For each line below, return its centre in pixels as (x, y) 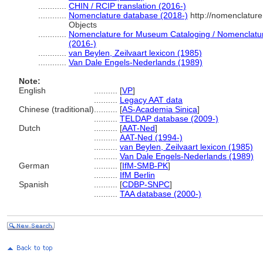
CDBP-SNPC (146, 184)
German (34, 166)
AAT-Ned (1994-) (151, 137)
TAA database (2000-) (161, 194)
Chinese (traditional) (56, 109)
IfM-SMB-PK (145, 166)
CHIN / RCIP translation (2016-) (127, 6)
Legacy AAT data (151, 100)
